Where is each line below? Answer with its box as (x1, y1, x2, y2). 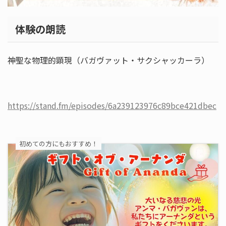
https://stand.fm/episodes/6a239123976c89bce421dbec (8, 99, 216, 112)
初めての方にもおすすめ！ (19, 138, 98, 148)
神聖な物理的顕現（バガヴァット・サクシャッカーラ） (8, 54, 209, 67)
